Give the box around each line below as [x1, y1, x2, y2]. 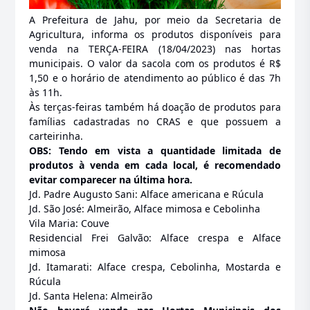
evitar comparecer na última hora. [29, 173, 193, 187]
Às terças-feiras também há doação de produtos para [29, 100, 281, 114]
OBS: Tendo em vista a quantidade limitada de [29, 144, 281, 158]
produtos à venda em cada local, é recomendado [29, 158, 281, 172]
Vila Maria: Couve [29, 217, 110, 230]
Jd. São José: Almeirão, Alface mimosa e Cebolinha [29, 202, 261, 216]
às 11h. [29, 86, 63, 100]
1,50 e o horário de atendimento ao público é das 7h [29, 71, 281, 85]
